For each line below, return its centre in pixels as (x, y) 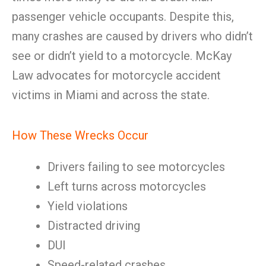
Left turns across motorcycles (127, 186)
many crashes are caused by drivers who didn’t (132, 36)
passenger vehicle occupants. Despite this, (123, 17)
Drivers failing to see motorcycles (136, 167)
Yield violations (88, 206)
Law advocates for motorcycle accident (116, 75)
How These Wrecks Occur (80, 135)
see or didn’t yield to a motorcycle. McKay (122, 56)
